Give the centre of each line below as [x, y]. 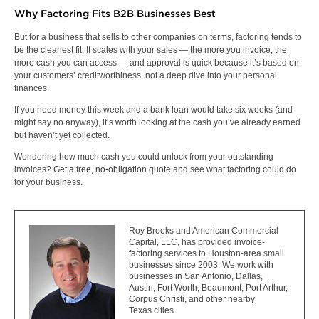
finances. [32, 88]
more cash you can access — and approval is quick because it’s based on [157, 63]
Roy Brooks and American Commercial [204, 231]
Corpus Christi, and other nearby [192, 299]
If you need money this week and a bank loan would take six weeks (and [153, 110]
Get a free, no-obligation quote [112, 169]
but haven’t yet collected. [62, 135]
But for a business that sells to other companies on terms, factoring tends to [158, 37]
